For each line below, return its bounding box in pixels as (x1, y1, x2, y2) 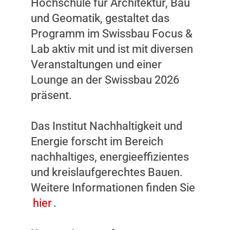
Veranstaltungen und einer (31, 57, 162, 71)
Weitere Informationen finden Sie (31, 181, 195, 194)
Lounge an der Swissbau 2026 (31, 73, 179, 86)
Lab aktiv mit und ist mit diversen (31, 42, 193, 55)
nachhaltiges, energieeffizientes (31, 150, 189, 163)
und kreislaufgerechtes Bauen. (31, 165, 183, 179)
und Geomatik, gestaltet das (31, 11, 169, 25)
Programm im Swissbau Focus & (31, 27, 193, 40)
